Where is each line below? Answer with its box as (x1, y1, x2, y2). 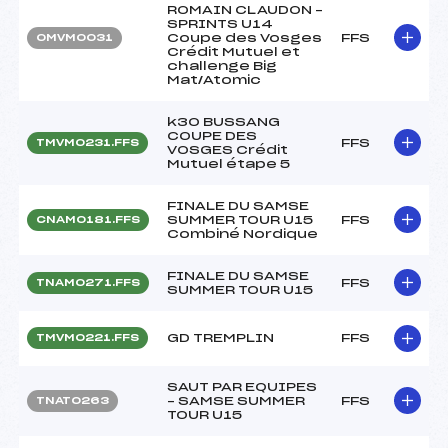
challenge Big (167, 59, 277, 72)
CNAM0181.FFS (36, 214, 140, 225)
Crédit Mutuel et (167, 45, 300, 58)
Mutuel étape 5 (167, 157, 290, 170)
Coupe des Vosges (167, 31, 322, 44)
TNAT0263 (36, 395, 109, 406)
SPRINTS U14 (167, 17, 273, 30)
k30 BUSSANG (167, 115, 280, 128)
